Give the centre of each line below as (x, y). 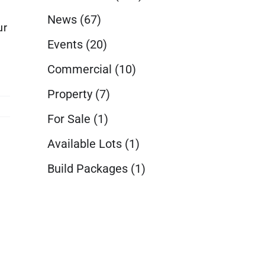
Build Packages (87, 169)
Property (70, 94)
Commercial (79, 69)
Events (65, 44)
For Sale (69, 119)
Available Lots (84, 144)
